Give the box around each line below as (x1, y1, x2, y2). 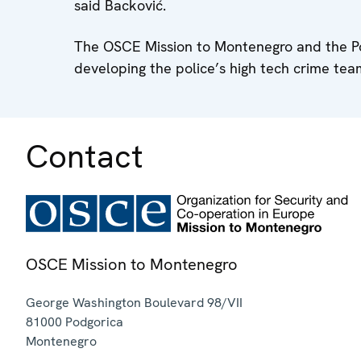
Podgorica (65, 313, 123, 330)
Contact (26, 135, 143, 177)
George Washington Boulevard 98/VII (26, 293, 243, 311)
